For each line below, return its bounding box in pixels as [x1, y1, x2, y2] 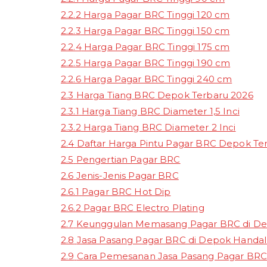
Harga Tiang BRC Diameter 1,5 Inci [81, 105, 240, 117]
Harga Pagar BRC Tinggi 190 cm [83, 57, 231, 69]
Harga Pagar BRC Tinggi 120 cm [83, 8, 230, 20]
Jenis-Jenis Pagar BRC [76, 169, 179, 181]
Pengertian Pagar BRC [76, 153, 181, 165]
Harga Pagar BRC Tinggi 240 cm [83, 73, 232, 85]
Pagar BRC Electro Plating [83, 201, 204, 213]
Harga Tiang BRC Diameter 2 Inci [83, 121, 236, 133]
